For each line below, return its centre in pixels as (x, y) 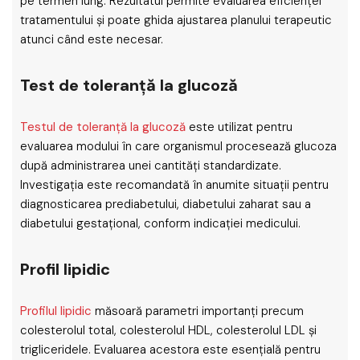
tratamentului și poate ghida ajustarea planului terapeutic (176, 20)
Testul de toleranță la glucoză (103, 127)
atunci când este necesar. (92, 39)
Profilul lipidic (56, 311)
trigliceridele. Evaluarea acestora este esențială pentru (170, 350)
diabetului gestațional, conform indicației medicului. (160, 223)
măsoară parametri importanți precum (198, 311)
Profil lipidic (65, 269)
